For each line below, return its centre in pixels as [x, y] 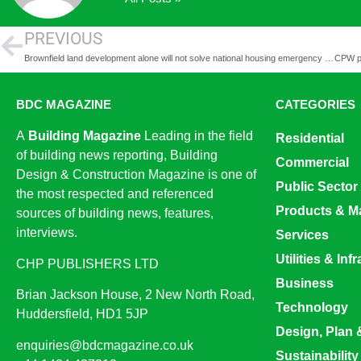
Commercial [312, 163]
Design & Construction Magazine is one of [136, 175]
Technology [312, 308]
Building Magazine [85, 136]
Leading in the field [197, 136]
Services [302, 235]
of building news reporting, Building [117, 156]
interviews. [47, 233]
